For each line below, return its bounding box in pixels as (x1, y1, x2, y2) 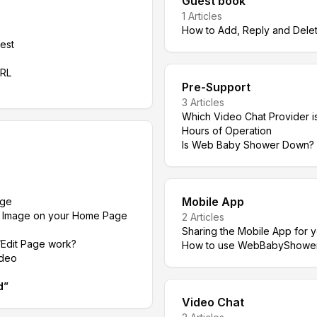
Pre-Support (182, 80, 250, 94)
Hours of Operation (182, 125, 272, 137)
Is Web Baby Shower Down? (182, 139, 314, 151)
